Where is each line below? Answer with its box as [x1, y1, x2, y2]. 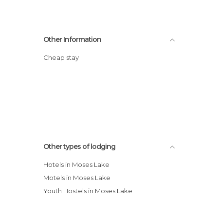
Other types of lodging [43, 142, 115, 151]
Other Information [43, 35, 101, 44]
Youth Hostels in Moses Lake [47, 186, 132, 195]
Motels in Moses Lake [49, 173, 110, 182]
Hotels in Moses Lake [48, 160, 109, 168]
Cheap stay [48, 53, 79, 61]
